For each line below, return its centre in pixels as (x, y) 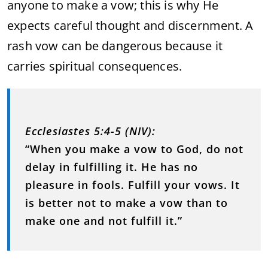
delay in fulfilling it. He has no (112, 167)
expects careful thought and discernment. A (130, 25)
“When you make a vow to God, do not (134, 149)
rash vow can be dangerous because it (115, 45)
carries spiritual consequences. (95, 66)
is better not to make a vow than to (127, 202)
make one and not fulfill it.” (104, 220)
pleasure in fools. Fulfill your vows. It (133, 185)
